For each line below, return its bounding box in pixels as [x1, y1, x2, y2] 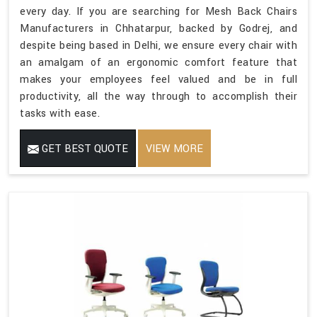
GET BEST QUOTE [39, 141, 128, 156]
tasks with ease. [20, 105, 100, 121]
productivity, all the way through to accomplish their [20, 88, 297, 104]
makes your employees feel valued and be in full [20, 71, 297, 87]
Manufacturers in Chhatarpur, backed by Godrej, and [20, 21, 297, 36]
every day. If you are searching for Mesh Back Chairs [20, 4, 297, 19]
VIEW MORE [146, 141, 203, 156]
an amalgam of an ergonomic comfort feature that [20, 54, 297, 70]
